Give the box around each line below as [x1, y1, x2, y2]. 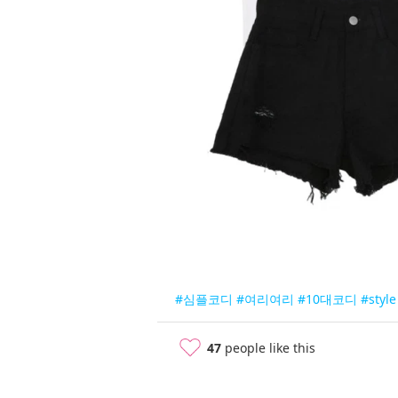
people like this [221, 339, 315, 357]
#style [361, 291, 396, 308]
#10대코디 [298, 291, 357, 308]
